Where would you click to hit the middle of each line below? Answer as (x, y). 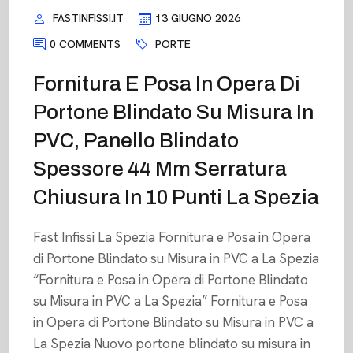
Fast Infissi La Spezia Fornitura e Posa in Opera (172, 238)
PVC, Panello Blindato (136, 141)
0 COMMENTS (85, 44)
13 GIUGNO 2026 (198, 18)
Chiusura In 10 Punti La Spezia (176, 197)
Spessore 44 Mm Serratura (160, 169)
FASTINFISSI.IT (88, 18)
